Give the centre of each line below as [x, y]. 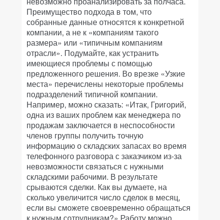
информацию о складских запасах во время [107, 146]
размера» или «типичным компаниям [95, 42]
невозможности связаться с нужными [95, 166]
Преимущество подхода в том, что [89, 12]
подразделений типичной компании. [92, 94]
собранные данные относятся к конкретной [105, 22]
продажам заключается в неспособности [101, 125]
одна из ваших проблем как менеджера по [104, 115]
